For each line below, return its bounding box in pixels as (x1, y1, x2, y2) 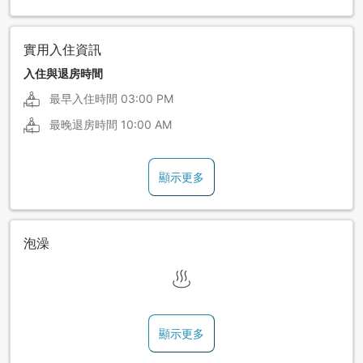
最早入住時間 (49, 91, 117, 105)
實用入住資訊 (23, 41, 101, 58)
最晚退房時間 (49, 117, 117, 131)
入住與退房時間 (23, 66, 103, 80)
